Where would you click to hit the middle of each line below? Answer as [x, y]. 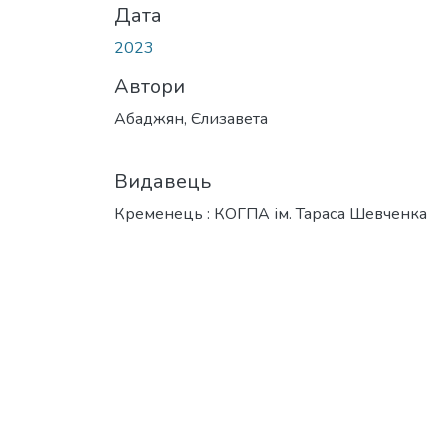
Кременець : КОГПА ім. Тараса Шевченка [270, 213]
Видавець [162, 181]
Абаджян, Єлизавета [191, 118]
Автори [149, 86]
